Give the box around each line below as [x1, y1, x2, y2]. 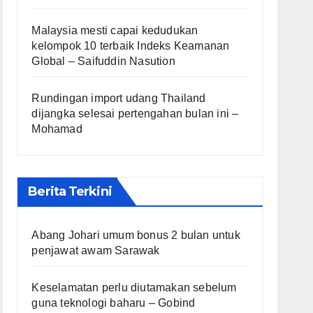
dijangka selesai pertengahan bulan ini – [31, 108, 239, 120]
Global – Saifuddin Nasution [31, 55, 175, 68]
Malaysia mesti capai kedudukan [31, 24, 198, 37]
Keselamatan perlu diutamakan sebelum [31, 282, 237, 294]
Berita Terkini [28, 184, 112, 200]
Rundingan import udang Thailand [31, 92, 206, 105]
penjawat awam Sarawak [31, 245, 160, 257]
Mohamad [31, 123, 82, 136]
